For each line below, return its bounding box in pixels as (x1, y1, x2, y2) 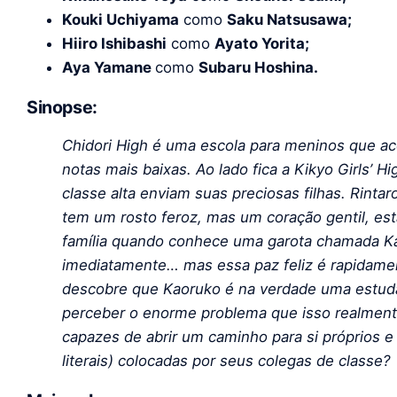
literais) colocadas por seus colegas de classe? (62, 352, 391, 370)
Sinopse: (27, 96, 97, 118)
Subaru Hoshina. (198, 58, 318, 76)
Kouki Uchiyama (62, 10, 179, 28)
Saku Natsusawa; (227, 10, 352, 28)
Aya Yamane (62, 58, 155, 76)
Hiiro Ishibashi (62, 34, 167, 52)
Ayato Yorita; (214, 34, 309, 52)
